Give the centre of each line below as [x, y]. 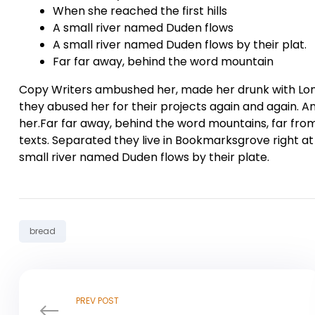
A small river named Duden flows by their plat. [180, 44]
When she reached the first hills [140, 11]
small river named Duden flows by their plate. [144, 157]
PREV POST [97, 300]
